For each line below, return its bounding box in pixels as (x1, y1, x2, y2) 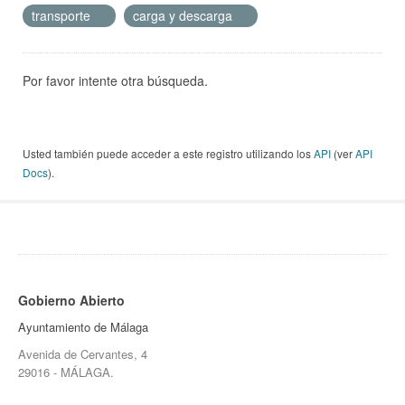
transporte (32, 6, 94, 25)
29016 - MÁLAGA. (18, 363, 114, 381)
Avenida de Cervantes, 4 (18, 345, 147, 363)
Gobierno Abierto (18, 291, 125, 310)
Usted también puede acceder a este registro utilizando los (23, 146, 314, 162)
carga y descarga (133, 6, 236, 25)
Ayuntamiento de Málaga (18, 318, 148, 336)
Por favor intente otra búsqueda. (23, 71, 208, 90)
